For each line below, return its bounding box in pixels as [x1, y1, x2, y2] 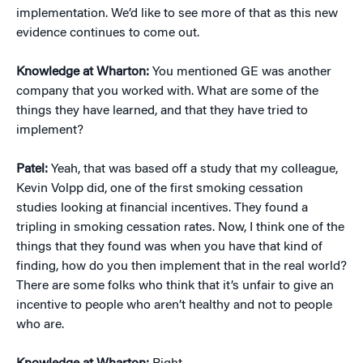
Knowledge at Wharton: [16, 66, 149, 79]
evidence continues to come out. [16, 27, 199, 41]
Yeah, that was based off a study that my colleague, [48, 163, 338, 177]
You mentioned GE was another [149, 66, 331, 79]
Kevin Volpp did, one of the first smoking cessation [16, 182, 303, 196]
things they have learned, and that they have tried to [16, 105, 308, 118]
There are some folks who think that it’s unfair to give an [16, 280, 334, 293]
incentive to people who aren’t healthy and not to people [16, 299, 332, 313]
